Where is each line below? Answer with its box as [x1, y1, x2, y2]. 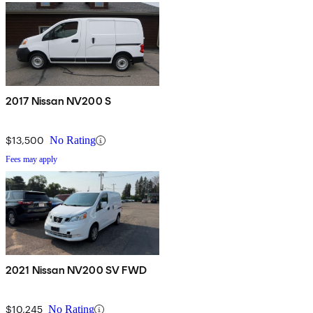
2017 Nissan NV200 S [6, 94, 112, 108]
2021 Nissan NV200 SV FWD [6, 263, 147, 277]
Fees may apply [6, 154, 57, 165]
